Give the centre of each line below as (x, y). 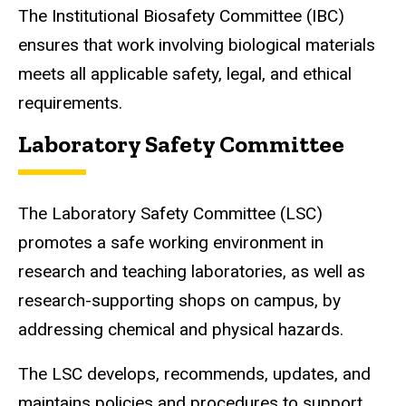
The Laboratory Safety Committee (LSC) (170, 214)
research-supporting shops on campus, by (179, 301)
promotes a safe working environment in (171, 243)
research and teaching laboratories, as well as (192, 272)
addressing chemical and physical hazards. (183, 330)
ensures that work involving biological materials (197, 44)
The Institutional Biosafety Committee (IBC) (181, 15)
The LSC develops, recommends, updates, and (194, 373)
